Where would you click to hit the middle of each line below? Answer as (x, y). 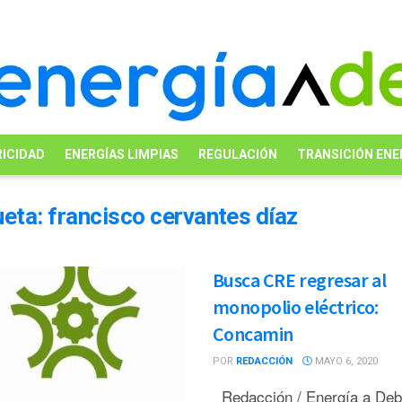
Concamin (253, 334)
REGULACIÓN (237, 154)
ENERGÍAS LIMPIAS (121, 154)
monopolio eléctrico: (295, 307)
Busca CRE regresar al (299, 280)
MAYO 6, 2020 (345, 361)
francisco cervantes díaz (173, 216)
